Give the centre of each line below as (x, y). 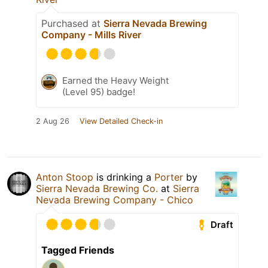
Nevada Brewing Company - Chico (115, 200)
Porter (169, 177)
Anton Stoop (65, 177)
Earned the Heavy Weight (115, 81)
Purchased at (72, 24)
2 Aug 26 (53, 121)
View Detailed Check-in (121, 121)
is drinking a (124, 177)
